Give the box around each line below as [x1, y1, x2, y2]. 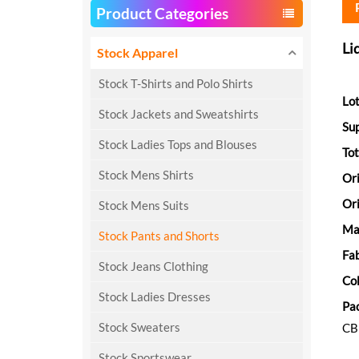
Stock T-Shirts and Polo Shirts [98, 75, 253, 91]
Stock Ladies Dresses [98, 288, 211, 304]
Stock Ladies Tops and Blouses [98, 136, 257, 151]
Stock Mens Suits [98, 197, 189, 212]
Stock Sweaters [98, 319, 180, 334]
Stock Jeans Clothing [98, 258, 208, 273]
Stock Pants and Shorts [98, 228, 220, 243]
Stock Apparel [97, 45, 179, 61]
